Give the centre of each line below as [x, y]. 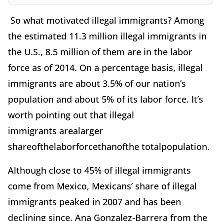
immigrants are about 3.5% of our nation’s [97, 83]
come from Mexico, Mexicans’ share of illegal [102, 186]
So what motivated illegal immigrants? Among [106, 20]
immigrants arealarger [55, 130]
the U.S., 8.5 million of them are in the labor [100, 52]
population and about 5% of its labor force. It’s [106, 99]
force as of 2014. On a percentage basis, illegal [105, 67]
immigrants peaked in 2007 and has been [94, 202]
